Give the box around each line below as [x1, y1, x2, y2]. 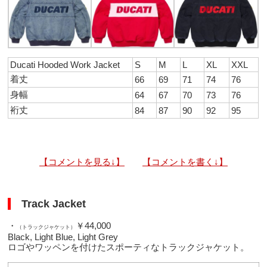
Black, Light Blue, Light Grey [8, 232, 119, 243]
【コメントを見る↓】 [39, 157, 125, 167]
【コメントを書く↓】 [142, 157, 228, 167]
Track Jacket [11, 197, 86, 210]
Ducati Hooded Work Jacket [10, 60, 120, 70]
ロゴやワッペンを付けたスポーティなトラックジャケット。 [8, 242, 250, 253]
